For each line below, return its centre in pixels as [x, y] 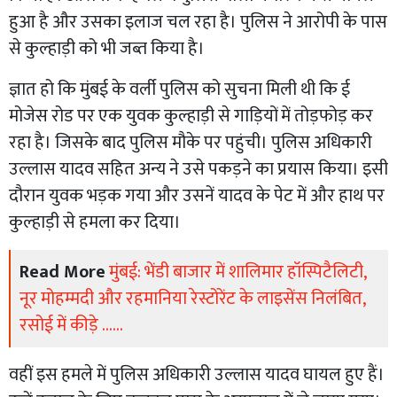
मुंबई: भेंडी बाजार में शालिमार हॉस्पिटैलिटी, [237, 272]
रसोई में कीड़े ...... [71, 325]
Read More [62, 272]
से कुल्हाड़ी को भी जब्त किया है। [107, 48]
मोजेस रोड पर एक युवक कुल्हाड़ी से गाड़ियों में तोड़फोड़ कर [191, 116]
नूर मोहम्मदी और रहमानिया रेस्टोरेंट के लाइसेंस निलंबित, [192, 298]
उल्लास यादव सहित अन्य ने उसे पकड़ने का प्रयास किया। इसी [198, 169]
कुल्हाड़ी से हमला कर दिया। [95, 222]
